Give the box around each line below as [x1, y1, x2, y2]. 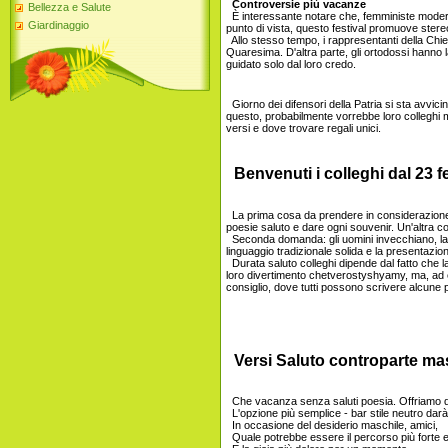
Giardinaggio [28, 19, 89, 32]
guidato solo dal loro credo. [226, 58, 362, 70]
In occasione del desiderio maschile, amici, [226, 419, 438, 432]
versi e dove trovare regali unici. [226, 122, 381, 134]
